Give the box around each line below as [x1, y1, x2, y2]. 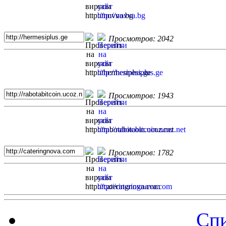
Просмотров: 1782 [108, 148, 174, 157]
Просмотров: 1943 [108, 91, 174, 100]
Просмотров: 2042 [108, 34, 174, 43]
